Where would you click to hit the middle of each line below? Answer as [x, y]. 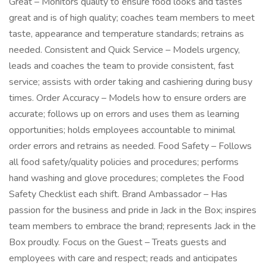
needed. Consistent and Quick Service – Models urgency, [124, 50]
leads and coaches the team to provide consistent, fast [121, 66]
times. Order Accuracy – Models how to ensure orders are [128, 98]
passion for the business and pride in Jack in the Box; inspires [133, 210]
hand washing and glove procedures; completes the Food [126, 178]
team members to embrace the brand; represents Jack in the [132, 226]
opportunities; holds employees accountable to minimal [122, 130]
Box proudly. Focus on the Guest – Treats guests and [118, 242]
